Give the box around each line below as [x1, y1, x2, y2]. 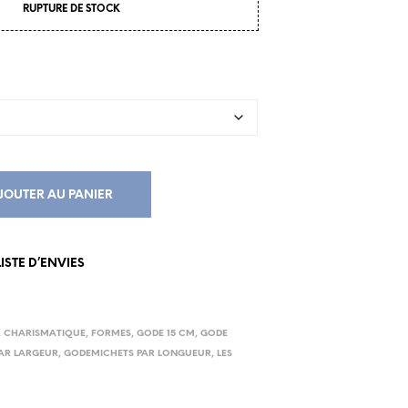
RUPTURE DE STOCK [22, 4, 120, 15]
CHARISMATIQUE [4, 329, 87, 339]
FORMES [91, 329, 132, 339]
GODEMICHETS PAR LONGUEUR [64, 349, 212, 359]
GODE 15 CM [137, 329, 196, 339]
